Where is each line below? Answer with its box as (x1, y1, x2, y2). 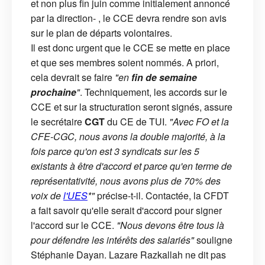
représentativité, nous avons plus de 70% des (31, 173, 221, 188)
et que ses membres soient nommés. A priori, (31, 55, 219, 69)
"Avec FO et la (169, 114, 229, 128)
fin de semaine (131, 70, 197, 84)
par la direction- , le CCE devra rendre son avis (31, 11, 227, 25)
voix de (31, 188, 63, 202)
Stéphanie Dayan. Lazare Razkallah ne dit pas (31, 247, 226, 261)
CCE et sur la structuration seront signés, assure (31, 99, 232, 114)
